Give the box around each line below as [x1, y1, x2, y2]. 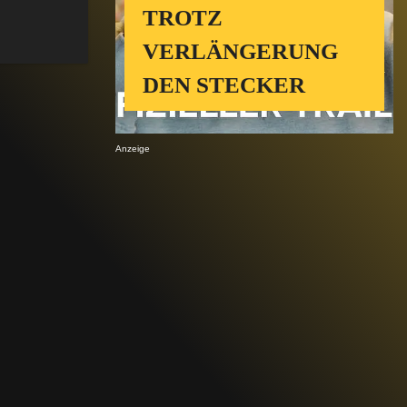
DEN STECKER [143, 73, 305, 98]
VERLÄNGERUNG [143, 39, 338, 65]
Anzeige [115, 144, 150, 154]
